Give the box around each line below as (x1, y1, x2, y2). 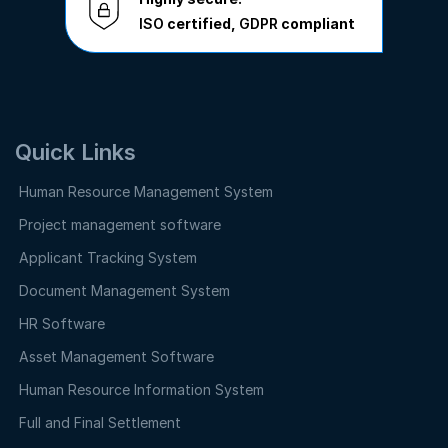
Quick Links (15, 138, 136, 165)
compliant (278, 14, 355, 32)
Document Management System (19, 281, 230, 299)
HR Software (19, 314, 105, 332)
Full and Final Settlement (19, 413, 181, 431)
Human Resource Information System (19, 380, 264, 398)
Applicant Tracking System (19, 248, 197, 266)
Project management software (19, 215, 221, 233)
